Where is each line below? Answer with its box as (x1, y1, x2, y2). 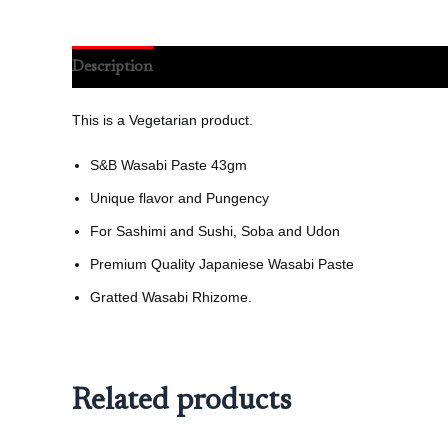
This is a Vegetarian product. (72, 111, 253, 128)
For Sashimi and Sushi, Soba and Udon (90, 222, 340, 239)
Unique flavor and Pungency (90, 189, 269, 206)
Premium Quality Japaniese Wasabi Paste (90, 255, 354, 272)
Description (72, 58, 153, 75)
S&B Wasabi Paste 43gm (90, 156, 247, 173)
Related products (72, 386, 291, 417)
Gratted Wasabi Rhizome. (90, 288, 252, 305)
